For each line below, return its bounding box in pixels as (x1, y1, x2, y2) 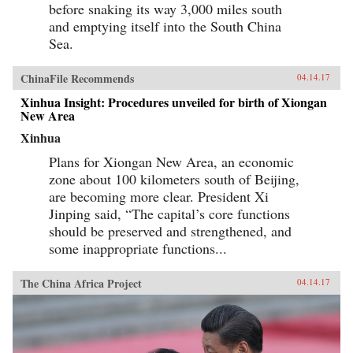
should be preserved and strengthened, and (49, 221, 292, 241)
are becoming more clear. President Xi (49, 187, 269, 206)
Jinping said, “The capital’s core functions (49, 204, 290, 224)
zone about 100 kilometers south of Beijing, (49, 169, 299, 189)
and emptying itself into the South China (49, 17, 281, 36)
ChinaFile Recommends (20, 70, 134, 87)
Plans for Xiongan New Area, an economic (49, 152, 294, 172)
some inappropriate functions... (49, 239, 227, 258)
